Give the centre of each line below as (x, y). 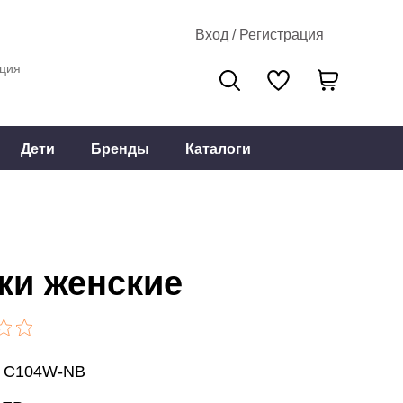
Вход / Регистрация (260, 35)
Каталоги (218, 148)
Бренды (120, 148)
